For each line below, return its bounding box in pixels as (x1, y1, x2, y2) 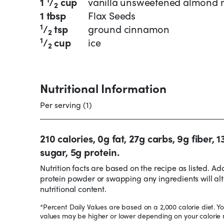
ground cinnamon (88, 21, 169, 36)
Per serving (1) (40, 99, 92, 111)
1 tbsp (40, 8, 66, 23)
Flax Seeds (88, 8, 135, 23)
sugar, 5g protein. (40, 144, 119, 159)
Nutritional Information (40, 79, 166, 97)
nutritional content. (40, 183, 106, 195)
